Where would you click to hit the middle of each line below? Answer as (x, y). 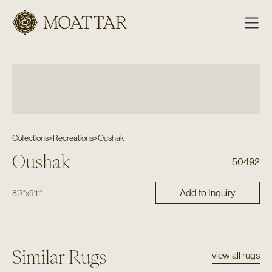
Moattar (50, 35)
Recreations (73, 138)
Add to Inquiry (207, 192)
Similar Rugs (59, 257)
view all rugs (236, 256)
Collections (30, 138)
